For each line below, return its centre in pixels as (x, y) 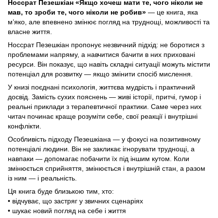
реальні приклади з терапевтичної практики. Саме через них (105, 106)
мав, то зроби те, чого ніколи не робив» (78, 12)
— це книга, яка (173, 12)
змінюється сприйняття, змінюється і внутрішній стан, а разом (107, 168)
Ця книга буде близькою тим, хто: (61, 191)
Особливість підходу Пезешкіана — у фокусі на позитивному (104, 139)
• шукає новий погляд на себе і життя (67, 210)
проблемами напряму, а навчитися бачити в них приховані (101, 54)
